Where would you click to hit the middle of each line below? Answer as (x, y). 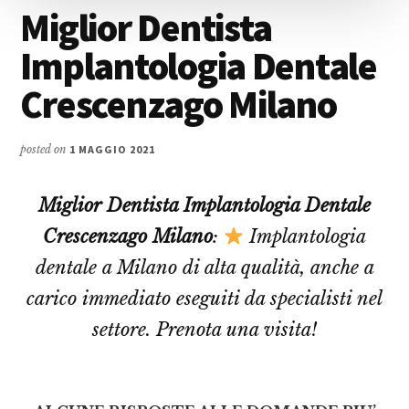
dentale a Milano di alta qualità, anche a (204, 267)
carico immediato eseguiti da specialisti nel (204, 298)
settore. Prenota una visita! (204, 329)
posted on (45, 149)
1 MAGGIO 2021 (112, 149)
